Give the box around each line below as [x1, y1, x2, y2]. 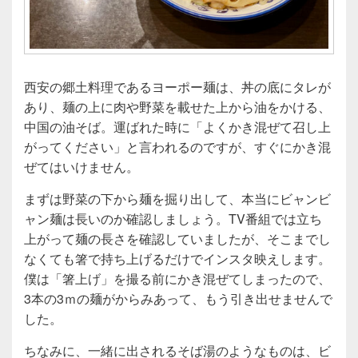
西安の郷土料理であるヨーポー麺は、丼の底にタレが [24, 78, 331, 97]
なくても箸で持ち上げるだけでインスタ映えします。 [24, 249, 331, 268]
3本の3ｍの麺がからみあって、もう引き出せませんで [24, 289, 332, 308]
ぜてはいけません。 [24, 157, 139, 177]
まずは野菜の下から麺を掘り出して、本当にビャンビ [24, 189, 331, 209]
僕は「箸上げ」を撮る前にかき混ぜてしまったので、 [24, 269, 331, 288]
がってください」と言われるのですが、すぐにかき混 [24, 137, 331, 157]
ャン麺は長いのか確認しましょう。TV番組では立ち [24, 209, 322, 229]
